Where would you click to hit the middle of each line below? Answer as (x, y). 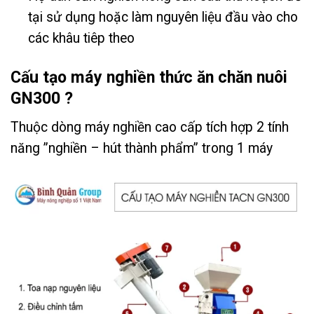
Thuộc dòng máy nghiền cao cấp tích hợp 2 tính (150, 128)
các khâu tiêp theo (82, 39)
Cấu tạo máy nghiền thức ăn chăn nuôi (149, 77)
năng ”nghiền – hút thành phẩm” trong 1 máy (142, 149)
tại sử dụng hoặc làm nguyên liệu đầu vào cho (163, 18)
